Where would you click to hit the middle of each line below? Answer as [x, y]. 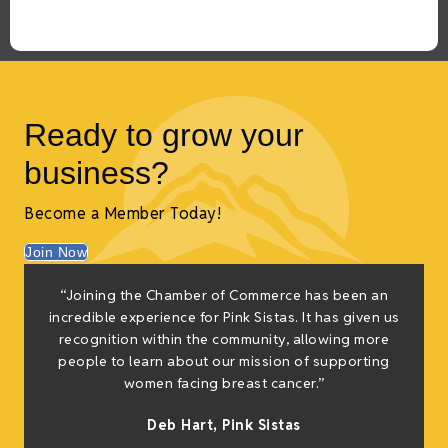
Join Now [56, 252]
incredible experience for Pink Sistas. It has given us [224, 317]
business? [96, 173]
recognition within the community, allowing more [224, 339]
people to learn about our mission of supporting [224, 361]
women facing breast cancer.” [224, 383]
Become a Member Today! [122, 214]
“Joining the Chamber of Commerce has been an [224, 295]
